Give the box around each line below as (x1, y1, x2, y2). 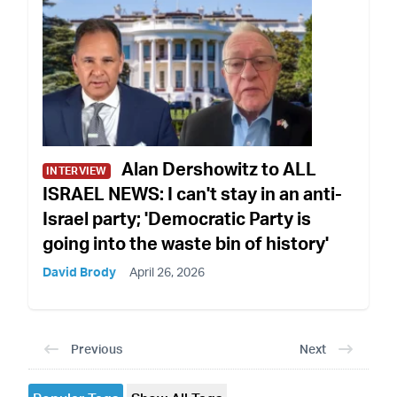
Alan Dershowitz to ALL (121, 158, 316, 181)
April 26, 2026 (129, 264, 205, 280)
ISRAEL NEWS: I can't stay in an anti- (43, 183, 342, 206)
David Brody (43, 264, 116, 280)
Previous (71, 341, 122, 357)
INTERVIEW (46, 164, 107, 178)
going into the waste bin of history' (43, 232, 329, 255)
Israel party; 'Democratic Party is (43, 207, 311, 230)
